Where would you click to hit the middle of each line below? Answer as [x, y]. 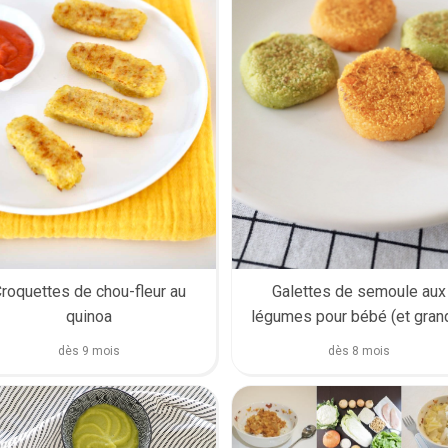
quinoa [89, 316]
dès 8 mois [359, 350]
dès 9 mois [89, 350]
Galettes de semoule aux [359, 291]
